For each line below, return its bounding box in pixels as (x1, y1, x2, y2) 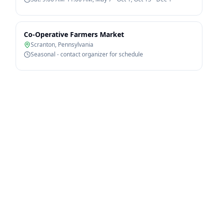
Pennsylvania (58, 40, 93, 49)
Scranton (31, 40, 55, 49)
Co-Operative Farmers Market (24, 30, 124, 39)
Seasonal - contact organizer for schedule (31, 50, 143, 58)
